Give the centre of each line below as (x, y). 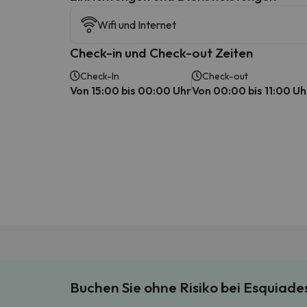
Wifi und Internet (137, 24)
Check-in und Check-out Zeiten (161, 52)
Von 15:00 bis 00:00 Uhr (131, 90)
